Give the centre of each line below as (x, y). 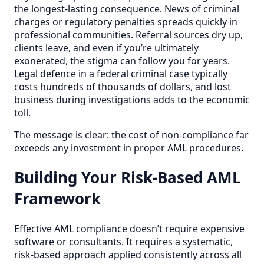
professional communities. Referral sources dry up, (128, 34)
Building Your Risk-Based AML (128, 178)
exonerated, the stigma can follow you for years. (122, 60)
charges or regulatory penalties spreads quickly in (126, 22)
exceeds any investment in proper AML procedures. (129, 148)
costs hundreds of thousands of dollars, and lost (123, 86)
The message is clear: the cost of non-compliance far (131, 135)
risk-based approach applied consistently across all (128, 255)
